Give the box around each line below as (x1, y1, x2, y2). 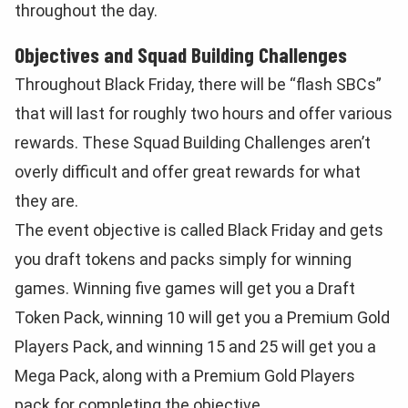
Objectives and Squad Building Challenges (15, 42, 347, 67)
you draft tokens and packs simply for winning (15, 250, 352, 269)
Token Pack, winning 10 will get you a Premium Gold (15, 308, 390, 327)
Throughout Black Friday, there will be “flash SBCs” (15, 75, 382, 94)
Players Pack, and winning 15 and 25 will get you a (15, 337, 376, 356)
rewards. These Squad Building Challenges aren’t (15, 133, 371, 152)
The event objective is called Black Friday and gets (15, 220, 383, 240)
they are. (15, 191, 78, 210)
